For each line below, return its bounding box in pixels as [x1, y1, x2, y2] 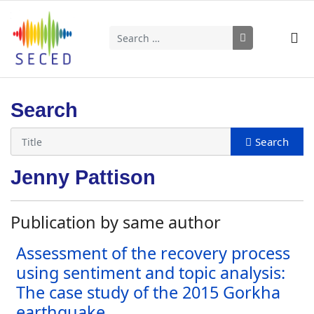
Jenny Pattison [11, 166, 156, 189]
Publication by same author [11, 211, 221, 233]
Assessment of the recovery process [16, 242, 290, 264]
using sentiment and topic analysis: [16, 261, 285, 284]
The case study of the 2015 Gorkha [16, 281, 280, 303]
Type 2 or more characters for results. [109, 49, 310, 65]
